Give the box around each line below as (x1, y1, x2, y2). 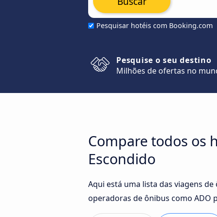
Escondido (88, 149, 155, 168)
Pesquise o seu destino (116, 55, 212, 65)
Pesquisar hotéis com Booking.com (96, 21, 213, 30)
